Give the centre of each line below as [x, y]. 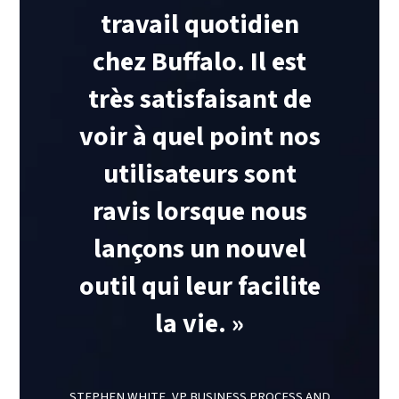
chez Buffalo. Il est [199, 62]
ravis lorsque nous [199, 212]
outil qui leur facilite [199, 287]
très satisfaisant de [199, 100]
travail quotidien [199, 25]
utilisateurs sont [199, 175]
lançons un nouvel [199, 249]
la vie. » [199, 324]
